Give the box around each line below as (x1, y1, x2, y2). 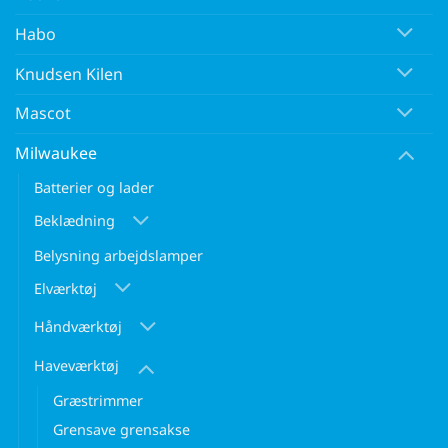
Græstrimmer (53, 391, 143, 411)
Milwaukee (15, 142, 97, 165)
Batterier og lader (34, 178, 154, 198)
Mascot (15, 102, 71, 125)
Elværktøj (34, 278, 97, 298)
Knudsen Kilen (15, 62, 123, 85)
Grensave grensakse (53, 420, 190, 440)
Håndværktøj (34, 317, 122, 337)
